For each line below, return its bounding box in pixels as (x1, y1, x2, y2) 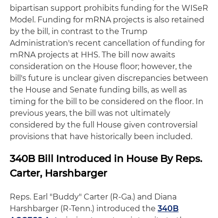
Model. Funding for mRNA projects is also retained (10, 15, 204, 24)
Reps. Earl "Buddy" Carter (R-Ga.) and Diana (10, 192, 177, 201)
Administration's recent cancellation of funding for (10, 38, 205, 48)
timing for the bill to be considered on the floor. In (10, 96, 203, 106)
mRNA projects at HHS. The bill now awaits (10, 50, 175, 59)
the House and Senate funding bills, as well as (10, 85, 187, 94)
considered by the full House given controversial (10, 120, 198, 129)
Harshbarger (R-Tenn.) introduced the (10, 203, 158, 213)
